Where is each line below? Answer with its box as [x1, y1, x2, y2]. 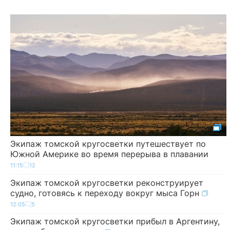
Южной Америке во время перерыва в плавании [10, 148, 208, 159]
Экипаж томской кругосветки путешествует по [10, 138, 206, 149]
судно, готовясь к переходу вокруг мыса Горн [10, 187, 202, 198]
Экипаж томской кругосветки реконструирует [10, 177, 203, 188]
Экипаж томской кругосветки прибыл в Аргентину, [10, 216, 220, 227]
